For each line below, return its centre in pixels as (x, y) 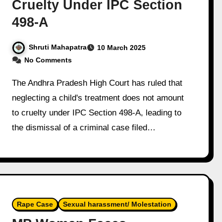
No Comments (48, 60)
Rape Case (35, 204)
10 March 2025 (122, 47)
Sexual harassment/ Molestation (117, 204)
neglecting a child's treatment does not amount (98, 98)
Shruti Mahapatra (58, 47)
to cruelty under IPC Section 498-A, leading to (97, 112)
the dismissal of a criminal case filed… (84, 127)
